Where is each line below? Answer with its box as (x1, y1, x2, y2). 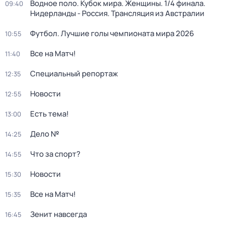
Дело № (30, 129, 59, 139)
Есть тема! (30, 108, 69, 119)
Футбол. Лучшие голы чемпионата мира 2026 (30, 28, 194, 39)
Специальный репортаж (30, 68, 118, 79)
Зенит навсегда (30, 209, 87, 219)
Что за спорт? (30, 149, 80, 159)
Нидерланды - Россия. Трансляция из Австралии (30, 8, 204, 19)
